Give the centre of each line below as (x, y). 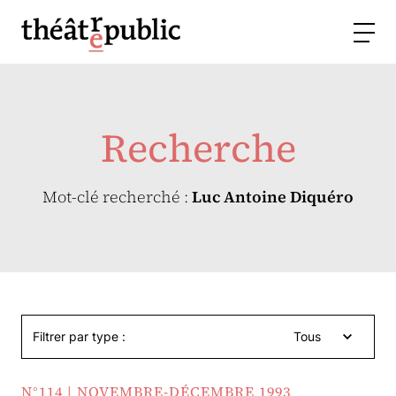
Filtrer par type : (79, 336)
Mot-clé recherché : (117, 197)
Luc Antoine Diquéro (273, 197)
